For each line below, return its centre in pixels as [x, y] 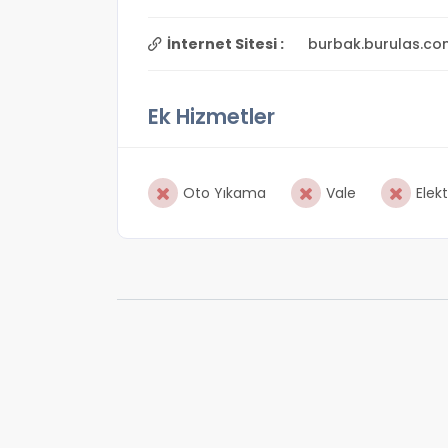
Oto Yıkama [224, 193]
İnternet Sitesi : [225, 44]
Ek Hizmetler [211, 116]
